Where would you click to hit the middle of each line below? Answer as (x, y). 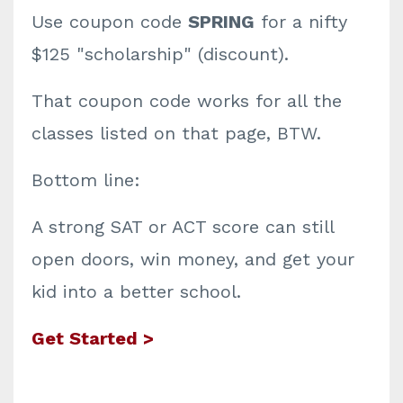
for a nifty (301, 22)
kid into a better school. (136, 291)
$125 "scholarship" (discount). (160, 54)
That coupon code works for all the (187, 101)
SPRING (221, 22)
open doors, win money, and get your (193, 259)
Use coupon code (110, 22)
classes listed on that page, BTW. (176, 133)
